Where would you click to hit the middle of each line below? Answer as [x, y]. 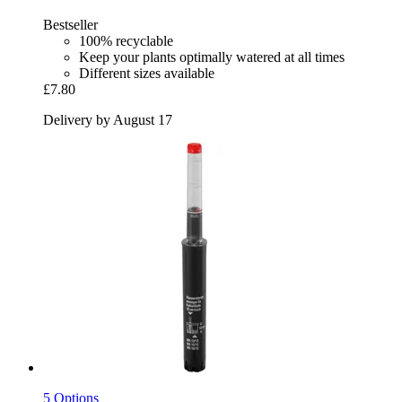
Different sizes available [147, 73]
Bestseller [70, 24]
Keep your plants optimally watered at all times [212, 57]
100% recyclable [126, 40]
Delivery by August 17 [108, 119]
